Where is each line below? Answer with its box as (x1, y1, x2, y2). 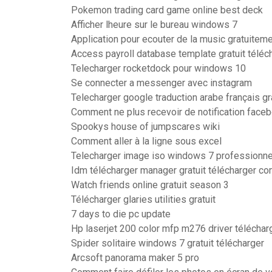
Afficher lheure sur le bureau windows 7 (71, 19, 237, 30)
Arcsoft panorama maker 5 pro (71, 252, 199, 263)
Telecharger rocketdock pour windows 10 (71, 63, 246, 74)
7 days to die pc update (71, 208, 171, 220)
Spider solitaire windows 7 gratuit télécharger (71, 237, 264, 249)
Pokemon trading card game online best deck (71, 4, 263, 16)
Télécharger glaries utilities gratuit (71, 194, 216, 205)
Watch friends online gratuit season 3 (71, 179, 229, 191)
